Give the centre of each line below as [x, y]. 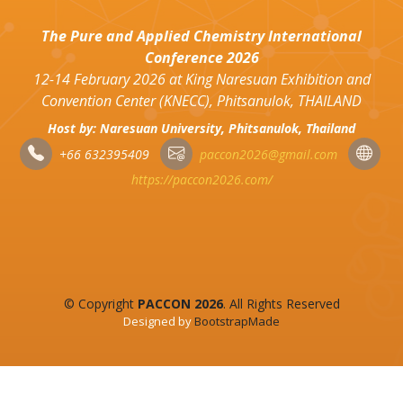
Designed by [159, 322]
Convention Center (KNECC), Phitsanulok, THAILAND [201, 101]
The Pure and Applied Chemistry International [201, 36]
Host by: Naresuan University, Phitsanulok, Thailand [201, 129]
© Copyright [100, 304]
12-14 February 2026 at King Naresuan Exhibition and [201, 80]
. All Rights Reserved [281, 304]
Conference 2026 [201, 58]
